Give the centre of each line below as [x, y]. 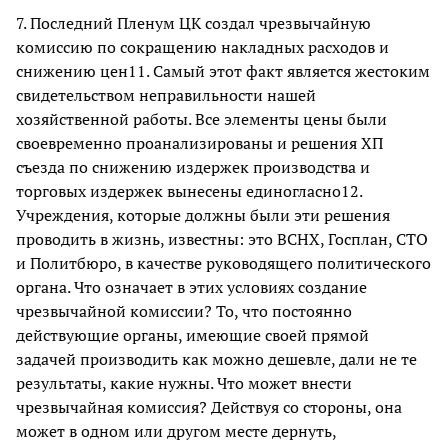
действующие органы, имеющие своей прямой [192, 335]
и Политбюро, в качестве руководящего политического [223, 263]
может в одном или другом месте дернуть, [176, 431]
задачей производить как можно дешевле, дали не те [216, 359]
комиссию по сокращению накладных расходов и [202, 47]
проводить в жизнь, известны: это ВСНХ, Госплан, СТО [222, 239]
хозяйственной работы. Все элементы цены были [201, 119]
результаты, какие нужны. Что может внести [184, 383]
